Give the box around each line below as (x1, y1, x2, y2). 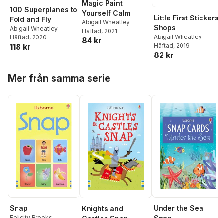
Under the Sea (154, 204, 203, 213)
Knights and (82, 204, 123, 213)
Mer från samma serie (8, 73, 110, 85)
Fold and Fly (10, 15, 51, 23)
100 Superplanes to (10, 5, 77, 14)
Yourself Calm (82, 8, 130, 17)
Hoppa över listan (7, 67, 68, 75)
